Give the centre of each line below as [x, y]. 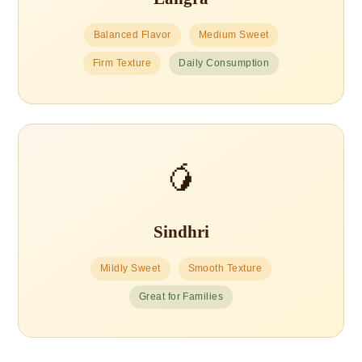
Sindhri [181, 231]
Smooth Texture [225, 268]
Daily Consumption [224, 63]
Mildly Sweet [130, 268]
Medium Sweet [234, 34]
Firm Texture [122, 63]
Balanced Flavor [132, 34]
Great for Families [181, 296]
